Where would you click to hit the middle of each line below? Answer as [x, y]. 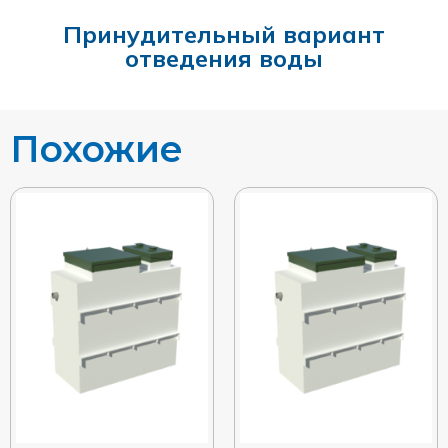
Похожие [96, 148]
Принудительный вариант [224, 33]
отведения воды [224, 57]
